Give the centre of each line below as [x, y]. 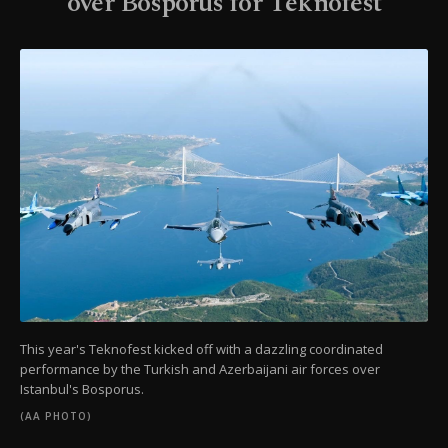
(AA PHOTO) [56, 416]
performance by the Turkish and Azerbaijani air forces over [200, 369]
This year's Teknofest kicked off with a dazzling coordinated [201, 349]
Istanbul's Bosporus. [82, 389]
